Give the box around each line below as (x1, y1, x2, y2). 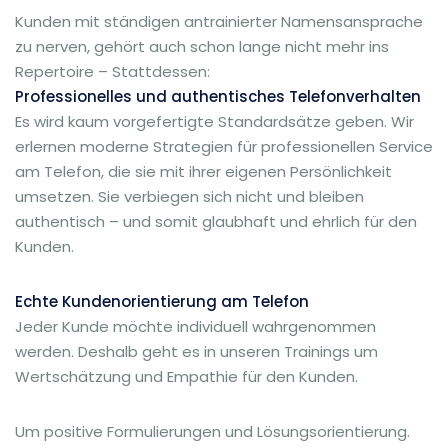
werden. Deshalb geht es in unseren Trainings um (15, 341, 378, 362)
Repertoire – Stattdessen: (15, 61, 210, 82)
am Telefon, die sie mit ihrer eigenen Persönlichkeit (15, 161, 392, 182)
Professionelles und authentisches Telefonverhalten (15, 86, 421, 107)
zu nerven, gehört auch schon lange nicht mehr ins (15, 36, 389, 57)
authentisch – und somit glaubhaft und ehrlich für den (15, 211, 417, 232)
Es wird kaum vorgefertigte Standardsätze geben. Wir (15, 111, 414, 132)
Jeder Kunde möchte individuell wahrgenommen (15, 316, 376, 337)
